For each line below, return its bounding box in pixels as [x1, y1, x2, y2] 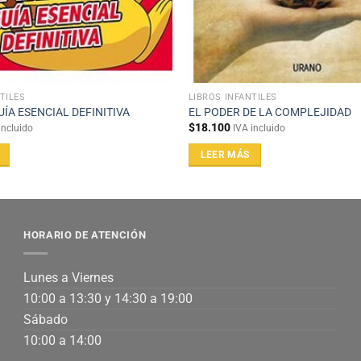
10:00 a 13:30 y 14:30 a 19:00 [23, 291, 193, 307]
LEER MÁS [200, 148, 250, 160]
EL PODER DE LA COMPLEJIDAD [188, 105, 351, 119]
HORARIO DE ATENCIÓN [23, 228, 147, 241]
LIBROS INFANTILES [188, 91, 277, 102]
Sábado [23, 312, 68, 328]
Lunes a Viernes [23, 270, 114, 286]
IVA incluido [232, 122, 285, 135]
